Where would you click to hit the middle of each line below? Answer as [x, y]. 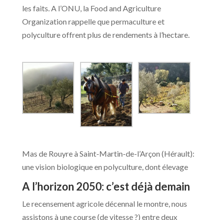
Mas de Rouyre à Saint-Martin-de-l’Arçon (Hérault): [108, 153]
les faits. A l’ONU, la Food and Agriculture [91, 8]
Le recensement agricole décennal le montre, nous [104, 203]
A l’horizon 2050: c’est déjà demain [106, 186]
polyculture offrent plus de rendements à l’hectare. [106, 34]
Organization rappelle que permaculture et [93, 21]
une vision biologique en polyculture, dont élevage [105, 166]
